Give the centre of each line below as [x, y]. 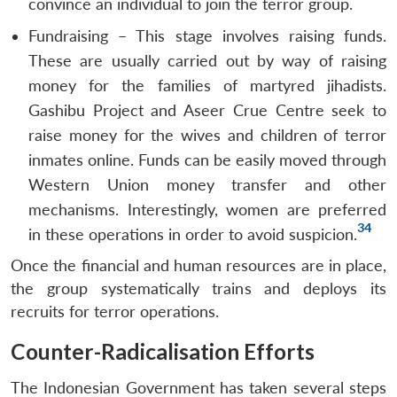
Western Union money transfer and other [207, 184]
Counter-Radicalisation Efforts [163, 351]
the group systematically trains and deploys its [198, 288]
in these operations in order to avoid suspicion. [193, 234]
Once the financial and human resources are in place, [198, 265]
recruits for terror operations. [115, 311]
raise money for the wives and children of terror [207, 135]
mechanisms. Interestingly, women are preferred [207, 209]
